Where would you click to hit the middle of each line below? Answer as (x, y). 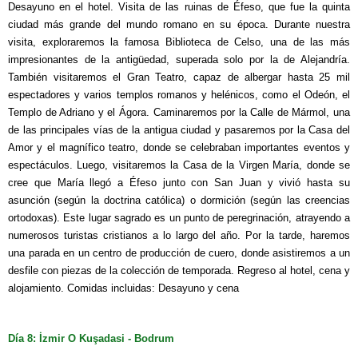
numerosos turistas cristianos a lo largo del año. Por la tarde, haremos (179, 235)
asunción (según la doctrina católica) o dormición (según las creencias (179, 200)
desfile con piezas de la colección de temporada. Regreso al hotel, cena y (179, 270)
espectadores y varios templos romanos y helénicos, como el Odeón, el (179, 94)
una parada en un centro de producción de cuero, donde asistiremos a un (179, 253)
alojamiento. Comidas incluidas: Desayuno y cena (123, 288)
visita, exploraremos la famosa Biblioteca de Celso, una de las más (179, 42)
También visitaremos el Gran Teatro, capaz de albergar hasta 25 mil (179, 77)
